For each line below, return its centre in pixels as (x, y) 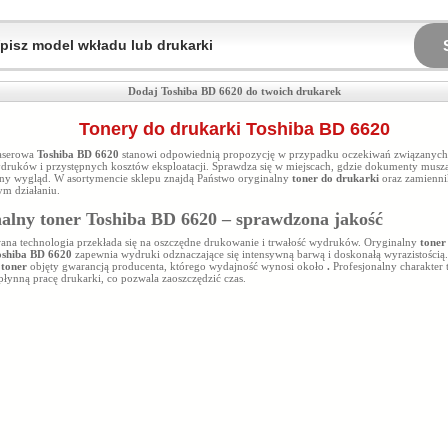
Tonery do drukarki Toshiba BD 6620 (234, 129)
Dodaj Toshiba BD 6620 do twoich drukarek (234, 91)
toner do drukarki (337, 178)
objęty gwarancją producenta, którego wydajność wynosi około (178, 266)
